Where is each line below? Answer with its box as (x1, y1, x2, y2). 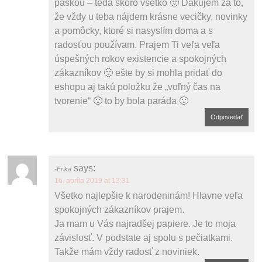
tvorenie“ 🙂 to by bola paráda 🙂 (54, 95, 189, 106)
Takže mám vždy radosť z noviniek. (54, 246, 200, 257)
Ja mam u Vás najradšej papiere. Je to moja (54, 218, 236, 229)
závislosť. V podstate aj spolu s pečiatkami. (54, 232, 233, 243)
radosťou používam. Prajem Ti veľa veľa (54, 39, 220, 50)
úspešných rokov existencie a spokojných (54, 53, 227, 64)
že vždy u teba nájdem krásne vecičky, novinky (54, 11, 248, 22)
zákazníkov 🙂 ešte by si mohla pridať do (54, 67, 223, 78)
